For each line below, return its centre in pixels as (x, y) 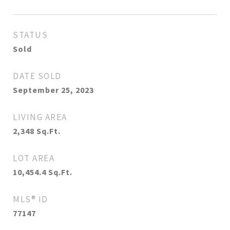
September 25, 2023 (53, 90)
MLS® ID (31, 199)
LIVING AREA (40, 117)
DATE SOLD (37, 76)
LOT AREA (34, 158)
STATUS (30, 35)
